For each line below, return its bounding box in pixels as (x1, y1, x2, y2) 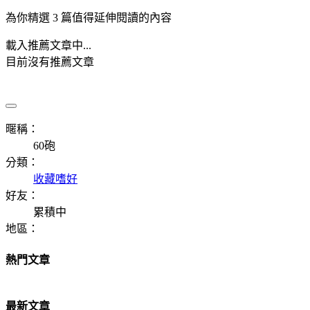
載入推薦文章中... (6, 39, 91, 51)
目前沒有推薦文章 (6, 55, 94, 68)
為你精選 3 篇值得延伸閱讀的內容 (6, 11, 172, 24)
